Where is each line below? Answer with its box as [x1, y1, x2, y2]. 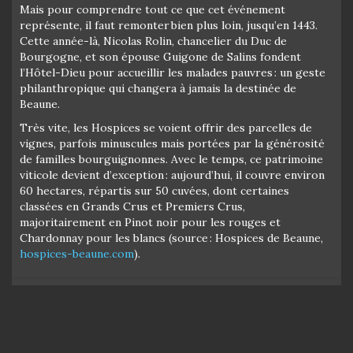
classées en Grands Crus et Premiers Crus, [20, 199, 245, 214]
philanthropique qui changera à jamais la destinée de [20, 80, 296, 95]
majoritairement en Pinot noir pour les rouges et [20, 214, 281, 229]
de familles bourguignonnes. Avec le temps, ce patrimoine [20, 151, 323, 166]
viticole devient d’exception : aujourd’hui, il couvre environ [20, 167, 325, 182]
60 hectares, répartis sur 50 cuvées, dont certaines [20, 183, 289, 198]
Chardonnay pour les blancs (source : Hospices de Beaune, [20, 230, 323, 245]
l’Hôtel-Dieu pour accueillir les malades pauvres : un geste [20, 65, 325, 80]
